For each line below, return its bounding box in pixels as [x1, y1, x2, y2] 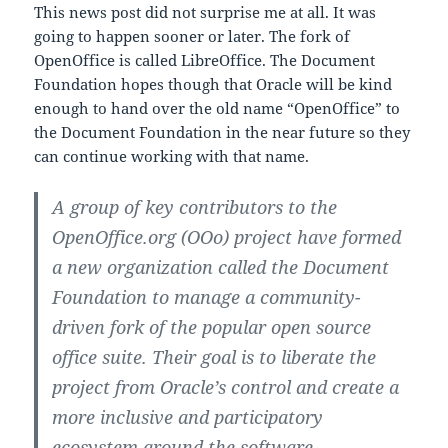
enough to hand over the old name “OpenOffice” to [34, 97, 401, 118]
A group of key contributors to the [52, 194, 338, 219]
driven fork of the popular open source [52, 314, 372, 339]
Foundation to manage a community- [52, 284, 362, 309]
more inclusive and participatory [52, 404, 324, 429]
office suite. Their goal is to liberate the [52, 344, 377, 369]
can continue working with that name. [34, 145, 310, 166]
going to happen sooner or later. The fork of [34, 25, 351, 46]
